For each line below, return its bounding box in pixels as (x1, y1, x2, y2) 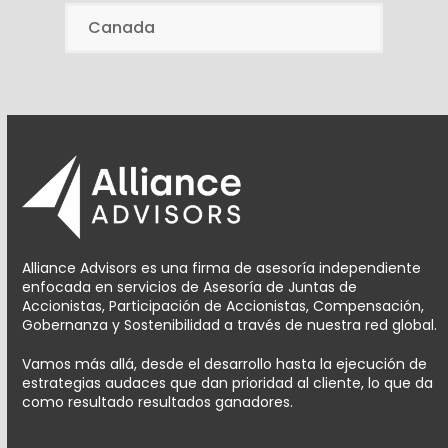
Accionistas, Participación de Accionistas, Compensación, (22, 295, 425, 316)
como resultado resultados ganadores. (22, 391, 294, 412)
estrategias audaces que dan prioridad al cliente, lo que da (22, 372, 434, 393)
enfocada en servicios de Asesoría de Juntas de (22, 276, 358, 297)
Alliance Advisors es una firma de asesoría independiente (22, 257, 422, 278)
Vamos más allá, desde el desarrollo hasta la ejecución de (22, 353, 428, 374)
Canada (88, 15, 155, 39)
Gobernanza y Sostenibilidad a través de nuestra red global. (22, 314, 438, 335)
